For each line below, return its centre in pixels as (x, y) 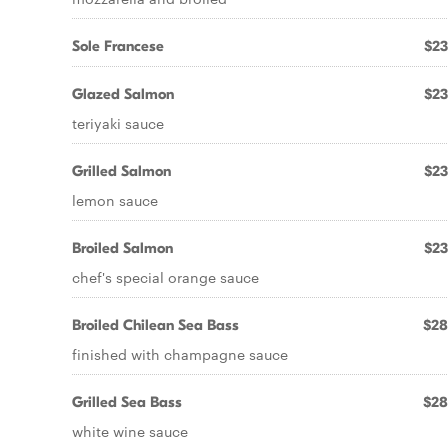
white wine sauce (130, 431)
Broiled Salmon (122, 248)
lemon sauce (115, 200)
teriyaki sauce (118, 123)
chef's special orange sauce (165, 277)
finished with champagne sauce (180, 354)
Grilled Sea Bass (127, 402)
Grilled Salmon (121, 171)
